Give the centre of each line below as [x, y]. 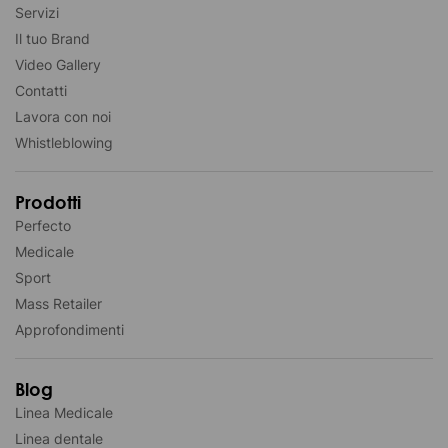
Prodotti [48, 202]
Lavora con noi [63, 117]
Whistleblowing [64, 143]
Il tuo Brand [52, 39]
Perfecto [43, 226]
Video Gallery [58, 65]
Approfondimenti [69, 330]
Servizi [37, 13]
